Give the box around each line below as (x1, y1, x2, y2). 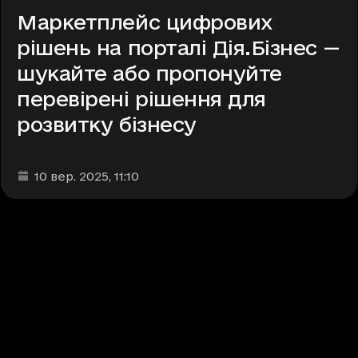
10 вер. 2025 (34, 169, 109, 184)
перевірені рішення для (17, 87, 266, 111)
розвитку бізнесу (17, 113, 197, 137)
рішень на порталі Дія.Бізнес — (17, 36, 340, 60)
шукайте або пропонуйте (17, 62, 282, 86)
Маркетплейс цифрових (17, 10, 273, 34)
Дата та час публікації (16, 168, 158, 182)
